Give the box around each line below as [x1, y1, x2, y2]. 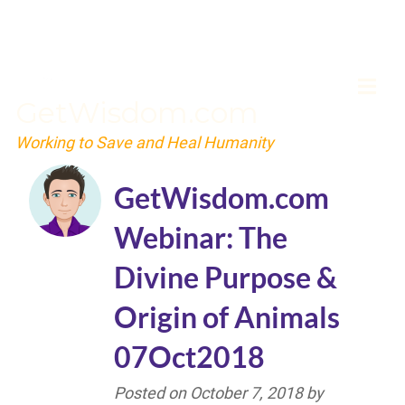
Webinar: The [114, 219, 287, 255]
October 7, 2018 [190, 382, 303, 402]
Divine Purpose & [114, 259, 337, 295]
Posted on [114, 382, 190, 402]
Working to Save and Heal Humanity [15, 132, 274, 152]
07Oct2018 [114, 338, 265, 374]
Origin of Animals [114, 298, 340, 334]
